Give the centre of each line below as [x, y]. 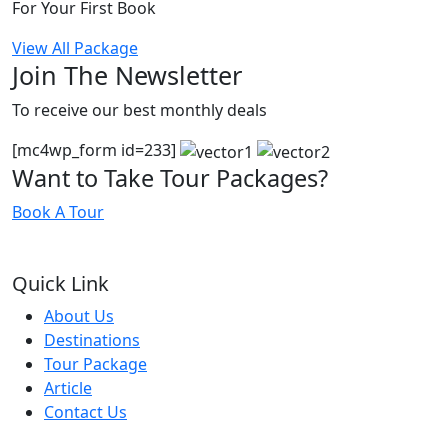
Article [68, 388]
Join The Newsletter [127, 75]
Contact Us [85, 412]
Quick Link [60, 284]
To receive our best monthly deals [139, 110]
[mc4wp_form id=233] [96, 150]
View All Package [75, 48]
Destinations [92, 340]
